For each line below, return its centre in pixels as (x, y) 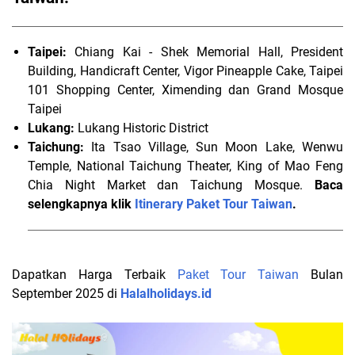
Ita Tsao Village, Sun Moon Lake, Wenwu (214, 147)
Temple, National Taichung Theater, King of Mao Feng (185, 166)
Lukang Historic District (141, 128)
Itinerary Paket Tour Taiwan (214, 204)
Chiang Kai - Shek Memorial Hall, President (205, 52)
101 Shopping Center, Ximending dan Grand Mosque (185, 90)
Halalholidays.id (166, 294)
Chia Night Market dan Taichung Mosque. (171, 185)
